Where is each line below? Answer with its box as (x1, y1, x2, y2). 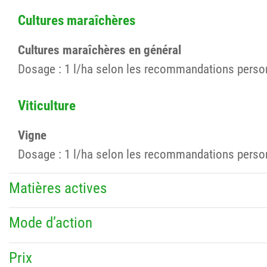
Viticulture (18, 97, 76, 114)
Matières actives (9, 179, 107, 197)
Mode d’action (9, 214, 92, 232)
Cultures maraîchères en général (18, 42, 181, 57)
